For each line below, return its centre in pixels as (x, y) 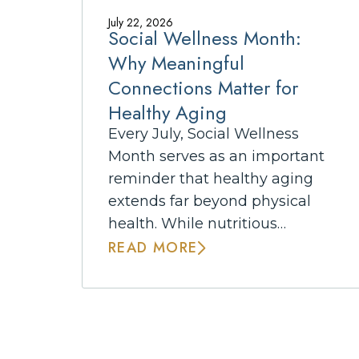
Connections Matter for (203, 88)
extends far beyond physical (210, 201)
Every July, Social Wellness (204, 133)
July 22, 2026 (141, 23)
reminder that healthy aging (211, 178)
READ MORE (153, 247)
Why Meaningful (176, 63)
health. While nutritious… (197, 223)
